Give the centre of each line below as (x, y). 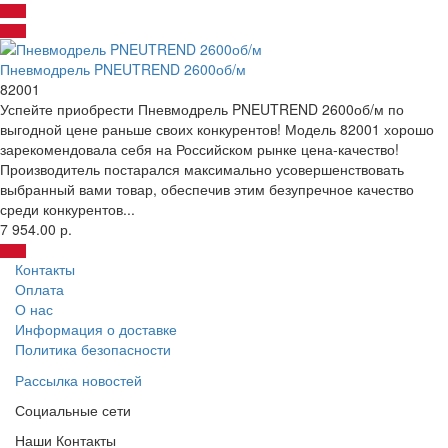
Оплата (39, 288)
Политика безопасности (93, 348)
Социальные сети (73, 409)
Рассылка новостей (78, 379)
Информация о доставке (96, 328)
